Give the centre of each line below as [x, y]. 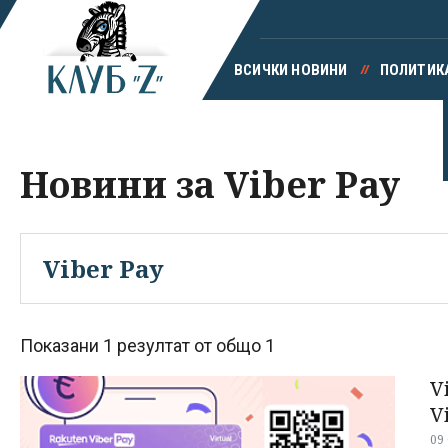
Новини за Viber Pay [210, 184]
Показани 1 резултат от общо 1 [147, 346]
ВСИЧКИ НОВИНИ [290, 70]
